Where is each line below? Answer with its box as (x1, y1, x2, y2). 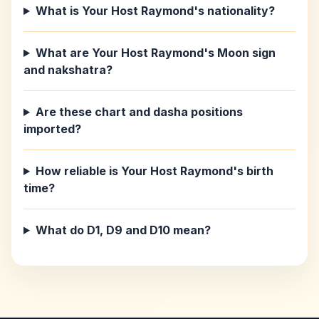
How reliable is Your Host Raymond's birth (35, 164, 273, 178)
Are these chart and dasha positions (35, 105, 243, 119)
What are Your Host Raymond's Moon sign (35, 46, 276, 60)
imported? (23, 122, 81, 136)
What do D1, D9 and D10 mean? (35, 223, 211, 237)
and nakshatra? (23, 63, 113, 77)
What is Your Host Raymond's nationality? (35, 4, 275, 18)
